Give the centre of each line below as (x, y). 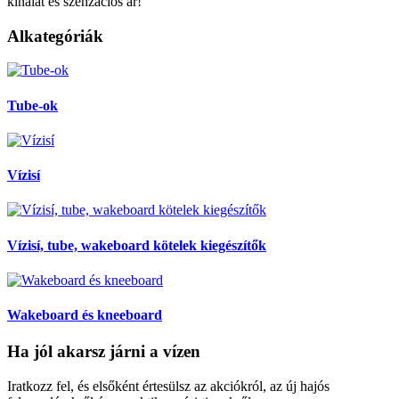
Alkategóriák (55, 36)
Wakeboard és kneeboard (85, 315)
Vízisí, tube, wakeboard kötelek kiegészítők (137, 245)
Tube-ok (33, 105)
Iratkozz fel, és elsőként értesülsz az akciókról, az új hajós (168, 387)
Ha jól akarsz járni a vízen (104, 352)
